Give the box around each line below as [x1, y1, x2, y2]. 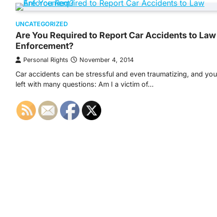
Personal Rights [23, 56, 68, 63]
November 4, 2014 [79, 56, 134, 63]
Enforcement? [15, 41, 74, 51]
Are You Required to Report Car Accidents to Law [15, 30, 216, 40]
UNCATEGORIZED [15, 20, 68, 28]
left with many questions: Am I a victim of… [15, 80, 154, 88]
